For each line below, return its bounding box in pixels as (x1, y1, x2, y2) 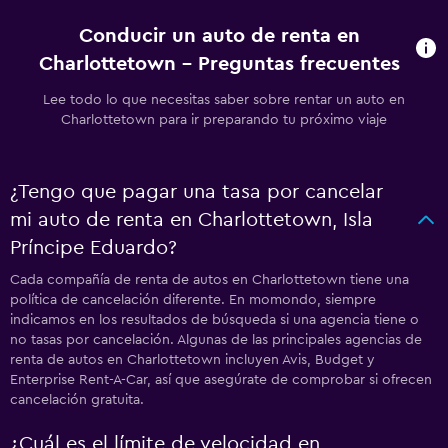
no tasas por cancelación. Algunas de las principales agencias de (10, 333, 422, 347)
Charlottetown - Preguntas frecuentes (38, 54, 400, 74)
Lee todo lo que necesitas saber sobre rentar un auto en (43, 93, 405, 107)
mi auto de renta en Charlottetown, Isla (10, 210, 373, 230)
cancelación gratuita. (10, 393, 144, 407)
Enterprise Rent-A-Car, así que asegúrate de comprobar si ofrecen (10, 373, 432, 387)
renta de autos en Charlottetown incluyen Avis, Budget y (10, 353, 375, 367)
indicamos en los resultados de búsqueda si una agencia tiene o (10, 313, 419, 327)
